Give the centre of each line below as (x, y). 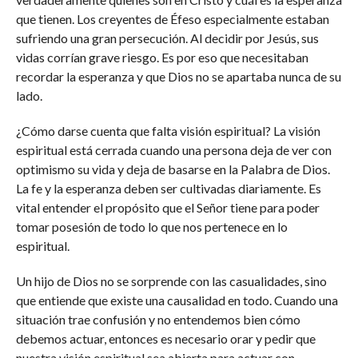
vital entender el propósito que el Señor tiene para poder (167, 207)
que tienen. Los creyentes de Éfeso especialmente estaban (172, 19)
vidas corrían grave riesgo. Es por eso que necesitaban (162, 57)
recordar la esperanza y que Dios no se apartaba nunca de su (178, 76)
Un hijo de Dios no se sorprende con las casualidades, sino (171, 281)
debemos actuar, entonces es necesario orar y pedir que (165, 338)
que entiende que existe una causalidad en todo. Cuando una (177, 300)
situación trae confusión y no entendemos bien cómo (158, 319)
